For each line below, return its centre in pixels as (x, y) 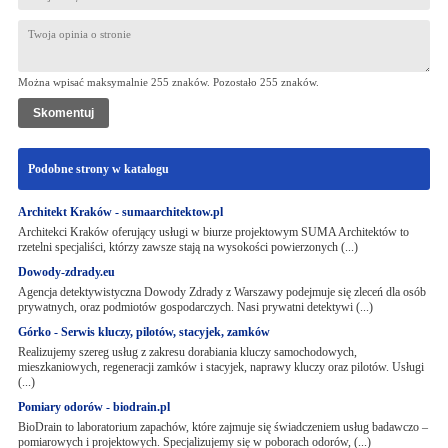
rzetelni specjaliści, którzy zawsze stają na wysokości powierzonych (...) (187, 247)
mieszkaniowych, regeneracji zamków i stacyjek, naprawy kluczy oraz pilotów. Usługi (220, 367)
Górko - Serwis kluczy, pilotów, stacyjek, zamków (143, 332)
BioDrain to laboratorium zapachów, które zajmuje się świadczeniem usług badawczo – (222, 427)
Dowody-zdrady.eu (66, 272)
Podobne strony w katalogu (98, 169)
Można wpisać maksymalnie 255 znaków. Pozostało (138, 82)
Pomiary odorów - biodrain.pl (93, 407)
